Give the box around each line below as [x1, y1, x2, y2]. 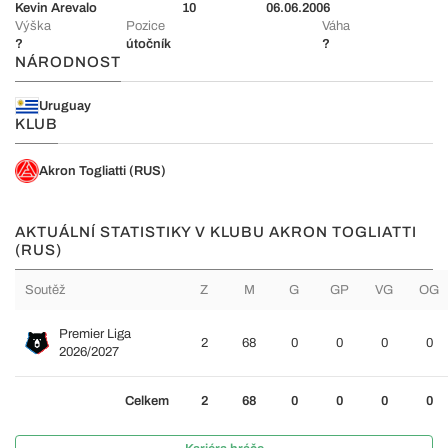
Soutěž [25, 283, 65, 297]
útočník [126, 37, 172, 51]
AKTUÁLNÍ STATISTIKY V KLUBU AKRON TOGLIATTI [15, 224, 417, 240]
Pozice [126, 19, 166, 33]
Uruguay [39, 99, 91, 113]
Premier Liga [59, 327, 131, 341]
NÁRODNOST [15, 54, 121, 70]
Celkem [125, 394, 169, 408]
